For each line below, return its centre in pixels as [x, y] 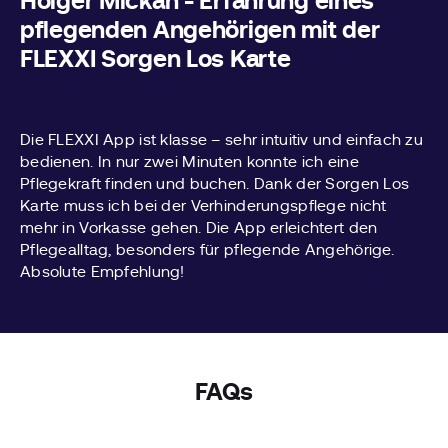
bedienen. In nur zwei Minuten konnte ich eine [189, 161]
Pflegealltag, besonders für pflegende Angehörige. [207, 249]
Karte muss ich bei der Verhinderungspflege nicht [203, 205]
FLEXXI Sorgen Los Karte [155, 59]
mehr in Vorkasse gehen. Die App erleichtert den [199, 227]
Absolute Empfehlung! [102, 271]
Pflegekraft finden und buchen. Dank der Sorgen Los [215, 183]
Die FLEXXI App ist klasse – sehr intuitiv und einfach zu [222, 139]
